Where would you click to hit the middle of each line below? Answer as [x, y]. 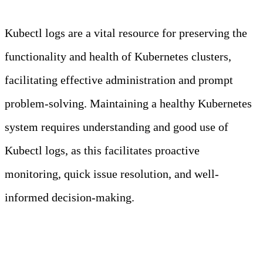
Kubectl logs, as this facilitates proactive [102, 151]
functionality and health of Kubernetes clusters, [118, 57]
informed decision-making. [80, 198]
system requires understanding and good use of [117, 127]
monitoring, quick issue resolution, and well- [112, 174]
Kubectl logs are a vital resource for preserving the [126, 33]
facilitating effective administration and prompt [119, 80]
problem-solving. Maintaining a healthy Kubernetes [128, 104]
